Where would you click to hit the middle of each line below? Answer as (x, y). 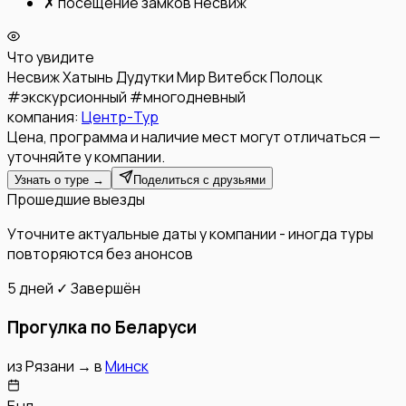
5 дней (30, 289)
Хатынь (88, 77)
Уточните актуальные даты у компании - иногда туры (190, 234)
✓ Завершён (98, 289)
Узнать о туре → (59, 180)
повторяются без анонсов (100, 254)
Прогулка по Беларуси (102, 327)
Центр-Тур (120, 117)
